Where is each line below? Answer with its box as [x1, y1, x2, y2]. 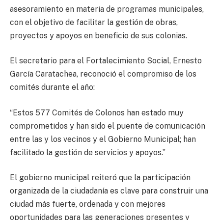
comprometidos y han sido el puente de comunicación [10, 121, 205, 131]
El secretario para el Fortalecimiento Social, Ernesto [10, 56, 202, 66]
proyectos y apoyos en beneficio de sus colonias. [10, 30, 187, 40]
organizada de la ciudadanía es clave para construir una [10, 186, 208, 196]
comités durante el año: [10, 82, 95, 92]
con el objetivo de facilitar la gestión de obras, [10, 17, 178, 27]
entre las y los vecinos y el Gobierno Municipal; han [10, 134, 196, 144]
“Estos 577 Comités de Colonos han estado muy [10, 108, 184, 117]
